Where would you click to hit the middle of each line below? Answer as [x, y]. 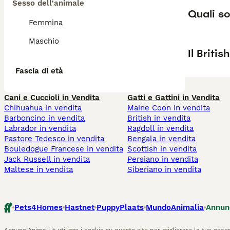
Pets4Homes [39, 207]
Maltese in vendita [39, 169]
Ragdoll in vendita [160, 128]
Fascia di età [39, 71]
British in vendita [159, 118]
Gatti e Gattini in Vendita [174, 98]
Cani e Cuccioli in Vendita [52, 98]
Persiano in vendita [163, 159]
